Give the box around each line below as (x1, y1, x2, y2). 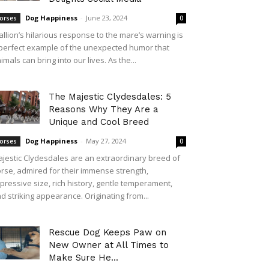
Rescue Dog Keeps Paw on (49, 227, 166, 238)
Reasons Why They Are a (49, 104, 159, 115)
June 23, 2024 (86, 13, 127, 22)
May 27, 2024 (86, 136, 126, 145)
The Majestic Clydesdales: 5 (49, 91, 171, 102)
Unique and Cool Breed (49, 116, 149, 127)
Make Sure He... (49, 252, 118, 263)
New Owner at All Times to (49, 240, 169, 250)
